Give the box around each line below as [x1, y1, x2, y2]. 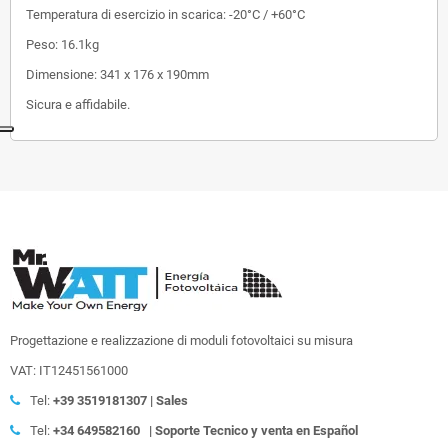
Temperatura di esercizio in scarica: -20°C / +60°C [26, 6, 305, 22]
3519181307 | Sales [77, 392, 188, 408]
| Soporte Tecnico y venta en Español [140, 422, 358, 438]
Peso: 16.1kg [26, 36, 99, 52]
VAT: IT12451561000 [10, 362, 128, 378]
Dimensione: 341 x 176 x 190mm [26, 66, 209, 82]
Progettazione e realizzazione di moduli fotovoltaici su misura [10, 332, 353, 348]
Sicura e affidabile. [26, 96, 130, 112]
